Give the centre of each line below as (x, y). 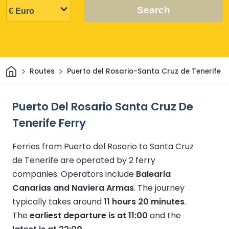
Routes (42, 72)
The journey (161, 188)
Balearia (153, 174)
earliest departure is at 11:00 (89, 215)
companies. (37, 174)
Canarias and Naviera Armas (73, 188)
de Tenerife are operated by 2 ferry (84, 160)
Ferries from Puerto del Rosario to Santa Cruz (103, 146)
